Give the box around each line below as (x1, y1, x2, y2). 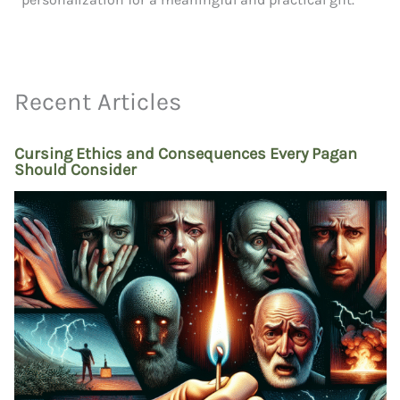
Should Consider (13, 159, 137, 179)
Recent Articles (13, 87, 181, 117)
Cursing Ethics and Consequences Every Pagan (13, 143, 357, 163)
